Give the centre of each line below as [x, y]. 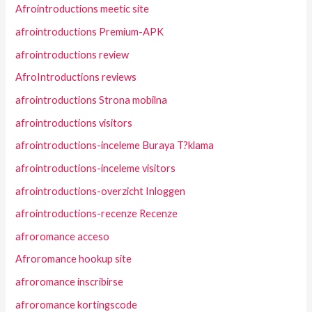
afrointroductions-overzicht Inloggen [101, 191]
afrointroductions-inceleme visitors [96, 168]
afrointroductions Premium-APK [90, 32]
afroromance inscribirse [70, 282]
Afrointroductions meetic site [83, 9]
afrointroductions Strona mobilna [92, 100]
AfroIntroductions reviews [76, 77]
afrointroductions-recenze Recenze [97, 214]
